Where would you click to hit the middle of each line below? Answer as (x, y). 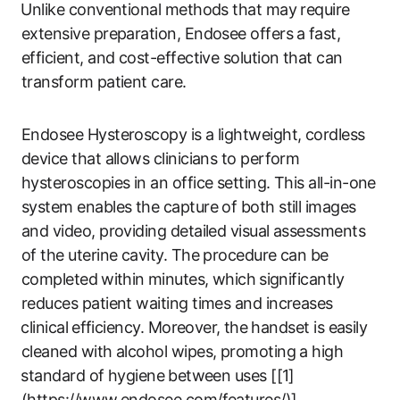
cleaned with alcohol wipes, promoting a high (183, 351)
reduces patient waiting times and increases (177, 303)
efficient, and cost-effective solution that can (182, 57)
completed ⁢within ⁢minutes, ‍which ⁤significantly (183, 279)
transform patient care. (104, 81)
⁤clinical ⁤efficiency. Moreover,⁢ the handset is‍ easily (195, 327)
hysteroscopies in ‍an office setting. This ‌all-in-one (199, 182)
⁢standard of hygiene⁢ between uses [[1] (158, 375)
